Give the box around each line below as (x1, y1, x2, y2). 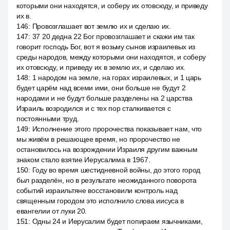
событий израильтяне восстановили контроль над (16, 186, 178, 195)
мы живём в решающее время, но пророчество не (16, 135, 180, 143)
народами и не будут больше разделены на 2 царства (16, 94, 193, 102)
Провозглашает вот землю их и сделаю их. (32, 22, 171, 30)
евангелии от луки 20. (16, 207, 87, 215)
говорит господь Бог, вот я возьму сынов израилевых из (16, 43, 196, 51)
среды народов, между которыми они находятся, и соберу (16, 53, 206, 61)
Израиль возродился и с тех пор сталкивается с (16, 104, 171, 112)
